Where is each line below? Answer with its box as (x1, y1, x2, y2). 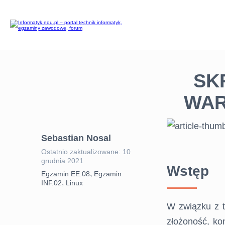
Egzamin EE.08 (41, 170, 90, 178)
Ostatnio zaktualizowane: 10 (41, 148, 131, 156)
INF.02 (41, 179, 62, 187)
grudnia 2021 (41, 157, 83, 165)
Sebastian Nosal (41, 133, 111, 143)
